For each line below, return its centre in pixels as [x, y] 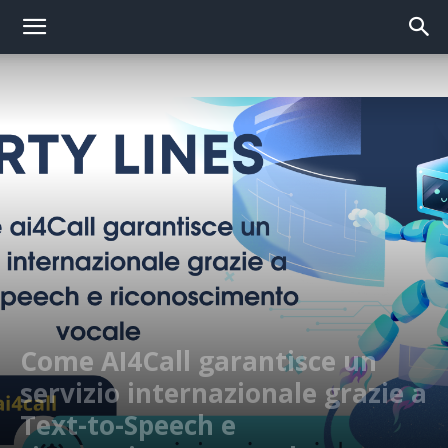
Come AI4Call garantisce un [198, 361]
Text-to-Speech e [128, 425]
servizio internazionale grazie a [223, 393]
